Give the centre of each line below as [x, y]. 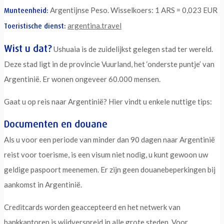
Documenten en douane [56, 124]
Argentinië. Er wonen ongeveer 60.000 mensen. [82, 79]
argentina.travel [94, 25]
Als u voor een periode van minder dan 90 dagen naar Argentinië [109, 139]
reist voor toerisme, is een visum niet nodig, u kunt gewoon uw [106, 154]
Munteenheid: [26, 10]
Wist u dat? [28, 48]
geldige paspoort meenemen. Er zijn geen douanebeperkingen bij [110, 169]
